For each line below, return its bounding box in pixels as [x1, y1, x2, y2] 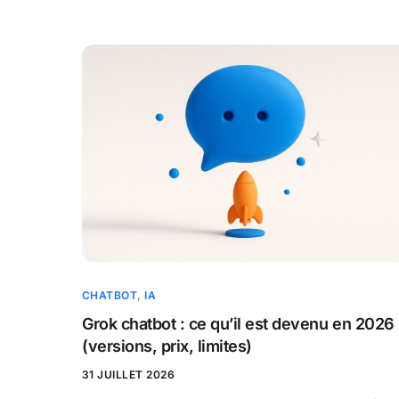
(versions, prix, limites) [82, 337, 252, 356]
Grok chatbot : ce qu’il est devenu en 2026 [82, 314, 395, 334]
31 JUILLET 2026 [82, 368, 175, 382]
